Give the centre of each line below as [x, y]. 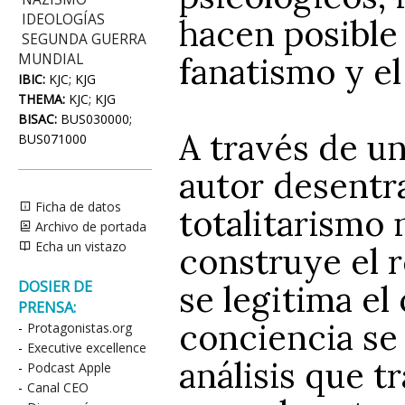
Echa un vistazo [79, 246]
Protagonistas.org [80, 328]
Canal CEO [58, 387]
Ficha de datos [76, 207]
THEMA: [42, 99]
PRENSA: [47, 307]
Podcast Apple [69, 367]
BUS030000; [94, 119]
